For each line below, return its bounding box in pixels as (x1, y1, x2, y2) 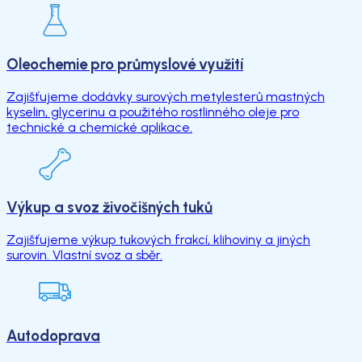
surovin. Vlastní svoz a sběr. (6, 247, 162, 263)
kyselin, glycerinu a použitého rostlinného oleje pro (6, 103, 299, 120)
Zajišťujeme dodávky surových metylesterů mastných (6, 88, 325, 104)
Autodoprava (6, 326, 100, 345)
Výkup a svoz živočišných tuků (6, 198, 213, 217)
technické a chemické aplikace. (6, 119, 192, 135)
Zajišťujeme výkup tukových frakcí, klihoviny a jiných (6, 232, 310, 248)
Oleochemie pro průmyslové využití (6, 54, 243, 74)
